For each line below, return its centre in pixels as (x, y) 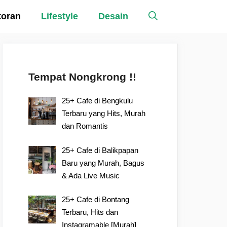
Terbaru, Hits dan (90, 212)
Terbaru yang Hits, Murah (104, 113)
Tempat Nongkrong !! (82, 77)
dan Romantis (85, 126)
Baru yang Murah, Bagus (103, 163)
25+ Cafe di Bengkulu (98, 101)
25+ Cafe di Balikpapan (100, 150)
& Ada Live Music (91, 175)
